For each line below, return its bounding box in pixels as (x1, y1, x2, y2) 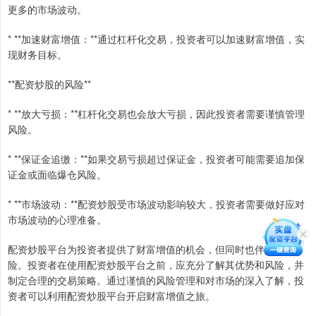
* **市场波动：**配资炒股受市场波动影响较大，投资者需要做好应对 (8, 196, 305, 211)
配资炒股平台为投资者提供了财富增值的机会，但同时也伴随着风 (8, 241, 294, 256)
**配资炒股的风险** (8, 76, 91, 91)
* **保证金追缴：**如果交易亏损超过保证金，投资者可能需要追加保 (8, 151, 305, 166)
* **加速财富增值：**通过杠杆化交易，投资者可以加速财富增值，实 (8, 31, 305, 46)
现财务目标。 (8, 47, 67, 61)
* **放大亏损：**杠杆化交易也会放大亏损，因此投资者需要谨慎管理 (8, 106, 305, 121)
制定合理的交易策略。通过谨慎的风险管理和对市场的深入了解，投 (8, 272, 304, 287)
